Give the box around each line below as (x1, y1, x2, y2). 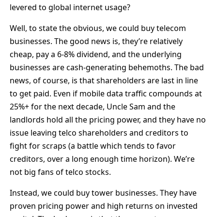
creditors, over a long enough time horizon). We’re (10, 153, 195, 164)
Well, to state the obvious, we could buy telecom (10, 22, 186, 33)
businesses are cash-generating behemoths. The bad (10, 62, 204, 73)
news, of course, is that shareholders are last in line (10, 75, 198, 86)
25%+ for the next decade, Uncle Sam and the (10, 101, 175, 112)
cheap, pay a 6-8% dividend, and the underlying (10, 48, 182, 60)
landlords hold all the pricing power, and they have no (10, 114, 206, 125)
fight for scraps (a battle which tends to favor (10, 140, 176, 151)
